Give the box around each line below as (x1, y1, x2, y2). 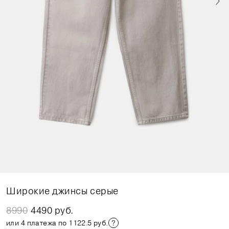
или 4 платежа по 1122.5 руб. (6, 218, 108, 227)
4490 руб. (31, 204, 74, 216)
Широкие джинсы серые (6, 185, 119, 196)
